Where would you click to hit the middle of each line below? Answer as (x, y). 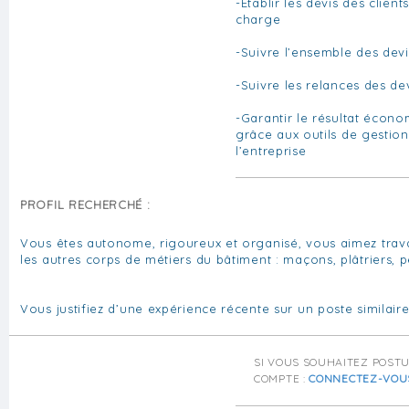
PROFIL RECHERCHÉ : (85, 204)
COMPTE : (282, 378)
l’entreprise (271, 150)
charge (258, 19)
